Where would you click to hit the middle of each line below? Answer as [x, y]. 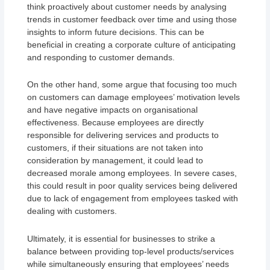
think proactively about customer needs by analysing [127, 6]
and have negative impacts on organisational [113, 110]
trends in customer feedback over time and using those [132, 19]
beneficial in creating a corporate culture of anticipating [132, 44]
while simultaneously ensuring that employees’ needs [128, 264]
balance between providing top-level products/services [131, 251]
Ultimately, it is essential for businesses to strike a [121, 238]
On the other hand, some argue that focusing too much [132, 85]
